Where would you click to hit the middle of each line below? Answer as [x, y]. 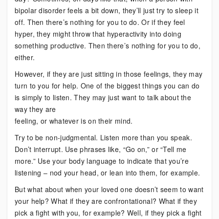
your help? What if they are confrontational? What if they [106, 201]
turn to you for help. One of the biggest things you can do [107, 86]
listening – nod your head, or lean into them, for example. [108, 173]
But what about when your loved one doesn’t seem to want [109, 189]
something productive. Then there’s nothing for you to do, [108, 45]
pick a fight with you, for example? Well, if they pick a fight [108, 213]
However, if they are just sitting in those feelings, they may [109, 74]
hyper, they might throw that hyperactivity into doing [98, 34]
